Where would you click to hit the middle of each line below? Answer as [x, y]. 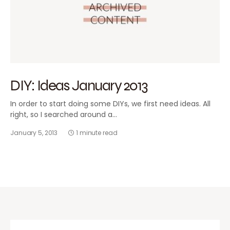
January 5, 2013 [34, 132]
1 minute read [97, 132]
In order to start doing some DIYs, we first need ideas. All [110, 103]
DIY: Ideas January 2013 [79, 85]
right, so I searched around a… [64, 114]
